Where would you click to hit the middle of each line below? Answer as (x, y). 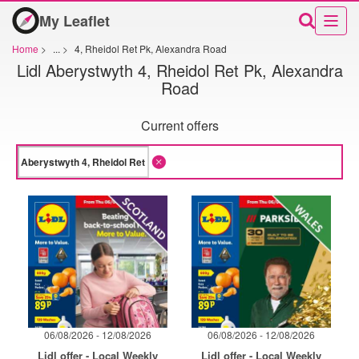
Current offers (179, 125)
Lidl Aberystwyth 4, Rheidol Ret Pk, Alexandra (179, 70)
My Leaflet (75, 20)
